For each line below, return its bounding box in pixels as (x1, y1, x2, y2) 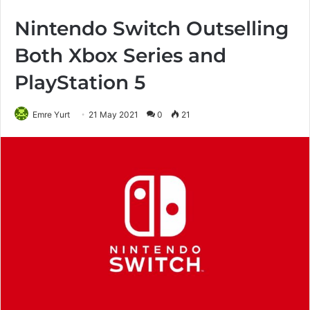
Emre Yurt (33, 109, 70, 120)
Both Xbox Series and (15, 44, 226, 67)
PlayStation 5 (15, 71, 145, 94)
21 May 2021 (89, 109, 138, 120)
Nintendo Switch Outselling (15, 17, 289, 40)
